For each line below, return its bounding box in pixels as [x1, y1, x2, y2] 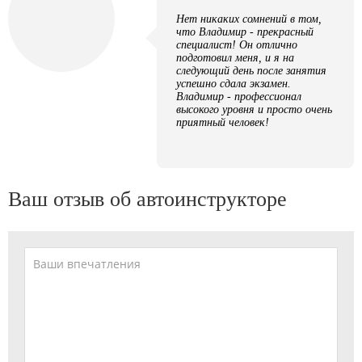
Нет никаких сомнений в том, [176, 12, 322, 25]
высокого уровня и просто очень [176, 103, 332, 116]
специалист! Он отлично [176, 38, 297, 51]
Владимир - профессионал [176, 90, 301, 103]
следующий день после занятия [176, 64, 326, 77]
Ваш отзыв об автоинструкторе [8, 187, 287, 211]
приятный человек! [176, 116, 269, 128]
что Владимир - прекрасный [176, 25, 314, 38]
